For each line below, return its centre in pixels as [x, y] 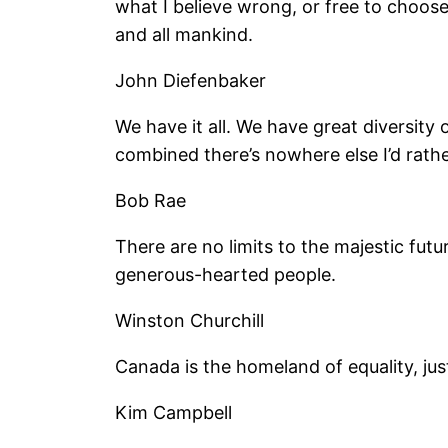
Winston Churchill [190, 321]
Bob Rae [151, 201]
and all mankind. [184, 35]
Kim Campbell [174, 413]
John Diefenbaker [191, 81]
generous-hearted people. [226, 275]
